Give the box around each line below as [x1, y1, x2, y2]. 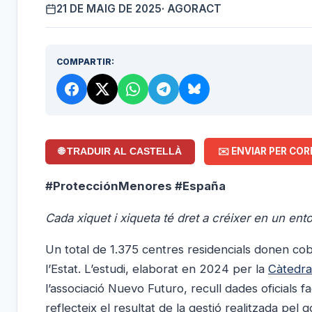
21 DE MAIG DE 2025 [56, 1, 162, 15]
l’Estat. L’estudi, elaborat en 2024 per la [45, 262, 268, 276]
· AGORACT [162, 1, 221, 15]
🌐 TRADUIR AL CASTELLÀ [58, 146, 182, 157]
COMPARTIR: [56, 56, 114, 67]
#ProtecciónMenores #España [45, 178, 226, 193]
